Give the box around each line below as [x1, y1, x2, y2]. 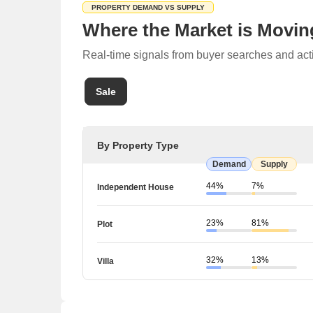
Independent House [97, 182, 174, 192]
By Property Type [97, 140, 179, 151]
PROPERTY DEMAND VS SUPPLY [92, 3, 205, 11]
